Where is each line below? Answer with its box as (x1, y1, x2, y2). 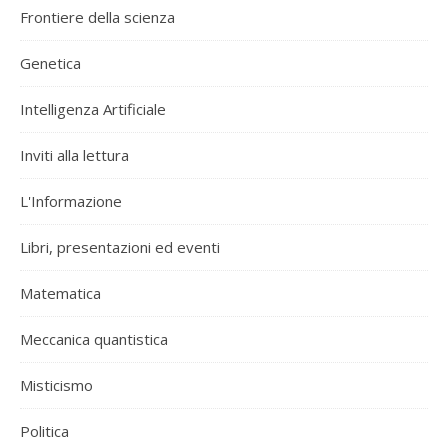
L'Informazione (20, 190, 122, 211)
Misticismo (20, 374, 93, 395)
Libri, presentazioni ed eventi (20, 236, 220, 257)
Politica (20, 420, 69, 441)
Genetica (20, 52, 81, 73)
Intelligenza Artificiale (20, 98, 166, 119)
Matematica (20, 282, 101, 303)
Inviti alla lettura (20, 144, 129, 165)
